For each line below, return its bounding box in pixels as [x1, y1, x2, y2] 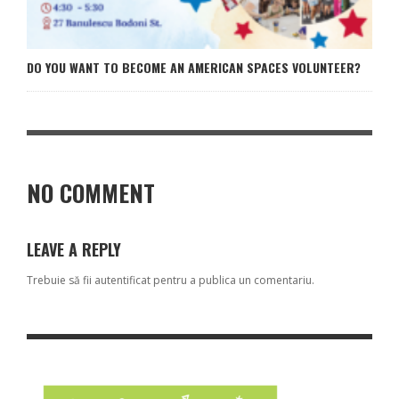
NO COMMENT [27, 175, 155, 210]
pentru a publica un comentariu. [151, 272, 314, 288]
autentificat [94, 272, 151, 288]
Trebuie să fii [27, 272, 94, 288]
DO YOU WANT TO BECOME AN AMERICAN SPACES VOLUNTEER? [27, 57, 361, 77]
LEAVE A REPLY [27, 237, 121, 261]
